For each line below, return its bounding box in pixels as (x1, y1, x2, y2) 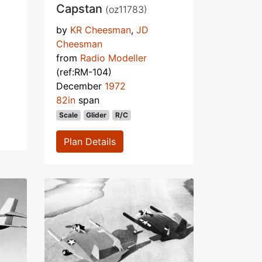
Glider (86, 110, 107, 119)
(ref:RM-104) (56, 65, 112, 78)
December (56, 80, 105, 92)
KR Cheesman (70, 23, 131, 36)
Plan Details (64, 135, 116, 147)
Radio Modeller (80, 51, 147, 64)
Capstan (56, 1, 105, 16)
